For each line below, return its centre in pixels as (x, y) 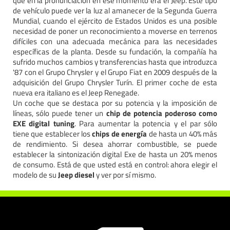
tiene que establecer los (53, 133)
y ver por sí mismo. (125, 175)
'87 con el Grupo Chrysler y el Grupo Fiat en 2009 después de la (115, 72)
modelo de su (35, 175)
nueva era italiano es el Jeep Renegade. (76, 92)
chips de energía (120, 133)
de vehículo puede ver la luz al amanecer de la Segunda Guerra (115, 10)
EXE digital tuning (44, 123)
